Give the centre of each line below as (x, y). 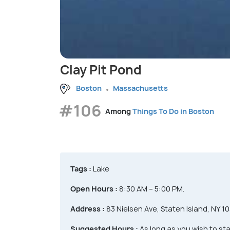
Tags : (81, 169)
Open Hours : (94, 189)
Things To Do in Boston (173, 111)
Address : (88, 209)
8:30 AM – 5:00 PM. (151, 189)
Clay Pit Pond (101, 70)
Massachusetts (140, 88)
